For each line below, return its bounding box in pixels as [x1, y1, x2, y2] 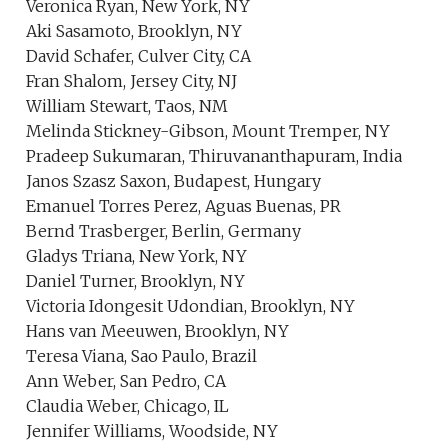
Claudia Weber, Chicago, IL [26, 396, 230, 416]
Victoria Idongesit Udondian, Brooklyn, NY [26, 296, 356, 316]
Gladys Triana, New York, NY [26, 246, 248, 266]
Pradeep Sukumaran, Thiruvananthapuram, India [26, 146, 403, 166]
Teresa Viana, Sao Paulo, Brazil [26, 346, 258, 366]
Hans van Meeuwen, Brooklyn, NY [26, 321, 290, 341]
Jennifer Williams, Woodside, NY [26, 421, 279, 441]
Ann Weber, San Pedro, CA [26, 371, 227, 391]
